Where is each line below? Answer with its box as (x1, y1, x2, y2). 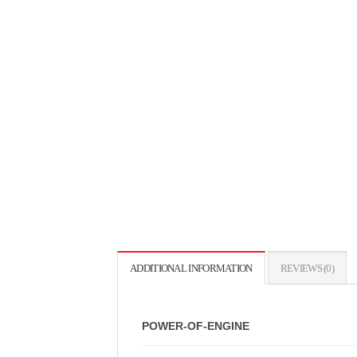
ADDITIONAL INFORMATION (130, 262, 253, 274)
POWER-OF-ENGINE (142, 319, 249, 332)
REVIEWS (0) (280, 262, 335, 274)
